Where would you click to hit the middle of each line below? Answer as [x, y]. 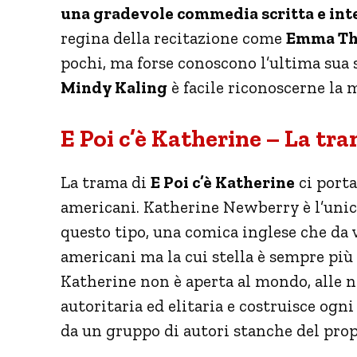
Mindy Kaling [114, 87]
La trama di [106, 182]
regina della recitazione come [173, 37]
